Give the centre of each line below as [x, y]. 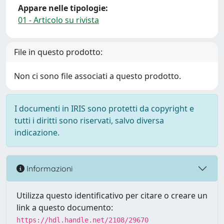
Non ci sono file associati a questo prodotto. [97, 76]
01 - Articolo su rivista [58, 20]
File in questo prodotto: [58, 52]
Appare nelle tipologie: [63, 8]
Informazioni [48, 168]
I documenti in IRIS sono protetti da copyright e [104, 108]
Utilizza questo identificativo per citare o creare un [112, 195]
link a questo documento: [65, 207]
